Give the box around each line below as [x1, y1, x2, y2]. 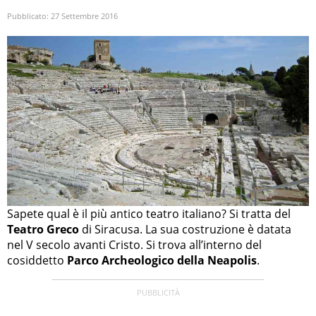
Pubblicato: [7, 11, 51, 22]
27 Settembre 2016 [51, 11, 118, 22]
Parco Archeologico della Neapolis [67, 252, 257, 268]
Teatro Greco [7, 221, 79, 237]
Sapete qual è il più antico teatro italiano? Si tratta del [7, 205, 291, 221]
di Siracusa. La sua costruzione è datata [79, 221, 291, 237]
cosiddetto [7, 252, 67, 268]
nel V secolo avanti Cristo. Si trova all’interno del [7, 236, 262, 253]
